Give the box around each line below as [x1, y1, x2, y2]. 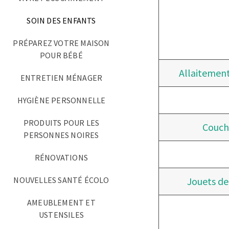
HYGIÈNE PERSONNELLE [17, 95, 106, 105]
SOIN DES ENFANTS [27, 15, 96, 26]
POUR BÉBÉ [40, 50, 83, 60]
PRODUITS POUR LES [23, 118, 100, 128]
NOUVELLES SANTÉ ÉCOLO [13, 175, 109, 185]
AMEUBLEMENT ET [27, 197, 96, 208]
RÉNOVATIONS [34, 152, 88, 163]
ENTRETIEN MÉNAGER [20, 73, 103, 83]
